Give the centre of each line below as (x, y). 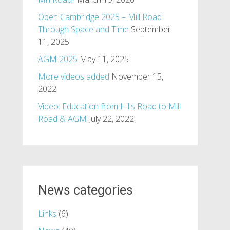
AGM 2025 (57, 59)
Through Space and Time (83, 29)
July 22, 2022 (111, 119)
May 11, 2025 (104, 59)
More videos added (73, 76)
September (151, 29)
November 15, (137, 76)
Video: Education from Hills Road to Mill (109, 106)
